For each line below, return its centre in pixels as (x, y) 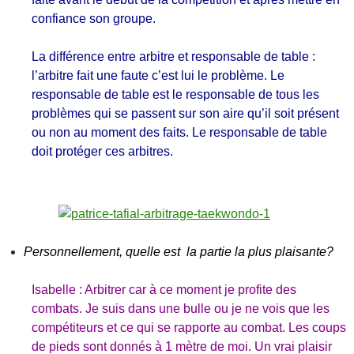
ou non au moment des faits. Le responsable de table (179, 132)
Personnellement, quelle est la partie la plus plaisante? (179, 252)
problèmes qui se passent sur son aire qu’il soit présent (185, 113)
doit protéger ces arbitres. (102, 151)
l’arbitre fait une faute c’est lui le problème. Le (158, 75)
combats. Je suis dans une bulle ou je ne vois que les (181, 309)
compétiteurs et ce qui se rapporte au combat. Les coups (189, 328)
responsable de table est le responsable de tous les (175, 94)
